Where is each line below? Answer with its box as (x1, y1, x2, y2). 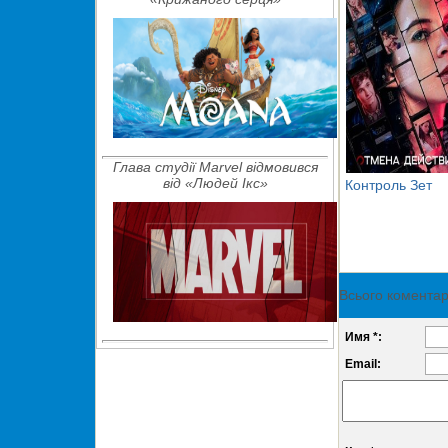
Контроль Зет (345, 176, 432, 193)
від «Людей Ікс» (162, 175, 268, 191)
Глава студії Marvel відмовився (112, 159, 318, 175)
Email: (345, 356, 381, 371)
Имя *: (345, 329, 382, 344)
